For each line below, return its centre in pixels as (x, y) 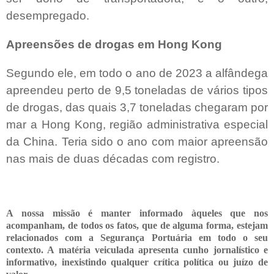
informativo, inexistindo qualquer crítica (95, 262)
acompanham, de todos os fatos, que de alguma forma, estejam (137, 225)
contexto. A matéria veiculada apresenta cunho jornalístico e (137, 250)
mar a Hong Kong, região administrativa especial (137, 124)
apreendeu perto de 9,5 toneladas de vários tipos (137, 90)
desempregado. (48, 16)
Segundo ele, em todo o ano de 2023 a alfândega (137, 73)
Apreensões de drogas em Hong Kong (114, 44)
